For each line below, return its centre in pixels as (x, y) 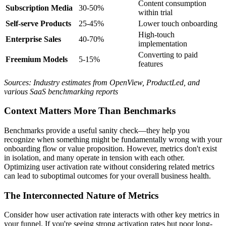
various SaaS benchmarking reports (61, 91)
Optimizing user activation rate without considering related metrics (109, 166)
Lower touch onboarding (178, 23)
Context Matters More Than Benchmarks (90, 111)
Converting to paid (168, 54)
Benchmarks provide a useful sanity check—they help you (97, 130)
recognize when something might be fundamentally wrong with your (113, 139)
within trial (155, 12)
